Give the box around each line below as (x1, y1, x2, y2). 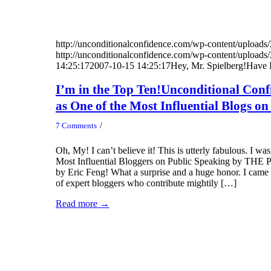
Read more (55, 198, 97, 209)
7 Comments (55, 120, 97, 130)
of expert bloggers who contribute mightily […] (55, 177, 237, 188)
